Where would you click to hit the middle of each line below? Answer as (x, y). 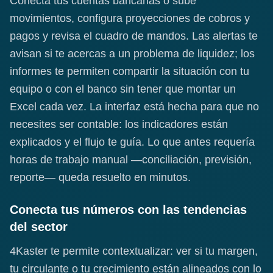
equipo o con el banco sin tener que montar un (123, 89)
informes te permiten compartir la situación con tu (129, 72)
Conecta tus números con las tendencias (128, 210)
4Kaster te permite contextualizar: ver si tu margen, (134, 251)
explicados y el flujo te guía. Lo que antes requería (132, 142)
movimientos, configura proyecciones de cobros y (130, 19)
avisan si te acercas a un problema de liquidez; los (132, 54)
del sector (39, 227)
